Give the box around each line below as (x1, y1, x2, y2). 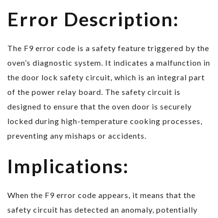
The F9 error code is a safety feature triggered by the (7, 43, 209, 53)
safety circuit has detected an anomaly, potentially (7, 205, 198, 215)
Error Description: (7, 8, 179, 31)
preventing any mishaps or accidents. (7, 131, 146, 141)
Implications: (7, 155, 129, 178)
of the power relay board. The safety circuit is (7, 87, 181, 97)
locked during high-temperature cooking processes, (7, 116, 202, 126)
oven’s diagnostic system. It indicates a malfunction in (7, 58, 210, 68)
